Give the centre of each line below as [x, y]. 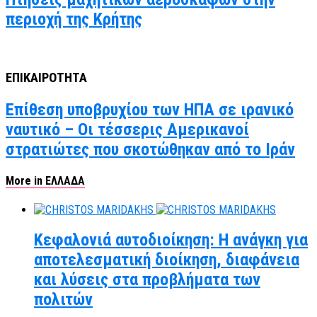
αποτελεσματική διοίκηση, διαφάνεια [167, 260]
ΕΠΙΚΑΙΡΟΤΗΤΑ [46, 78]
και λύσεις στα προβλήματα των [147, 280]
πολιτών [63, 300]
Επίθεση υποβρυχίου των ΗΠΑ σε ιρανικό [150, 109]
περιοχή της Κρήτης [74, 19]
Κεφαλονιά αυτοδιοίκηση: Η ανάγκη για [171, 240]
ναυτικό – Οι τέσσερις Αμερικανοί [127, 129]
